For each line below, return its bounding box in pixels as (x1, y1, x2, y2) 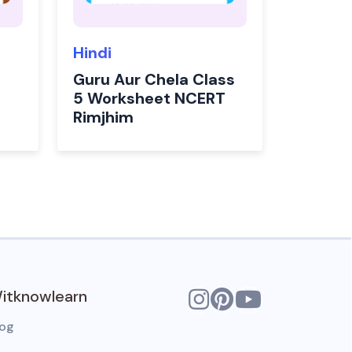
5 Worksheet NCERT (73, 88, 225, 108)
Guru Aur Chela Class (73, 69, 235, 90)
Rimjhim (73, 107, 134, 127)
